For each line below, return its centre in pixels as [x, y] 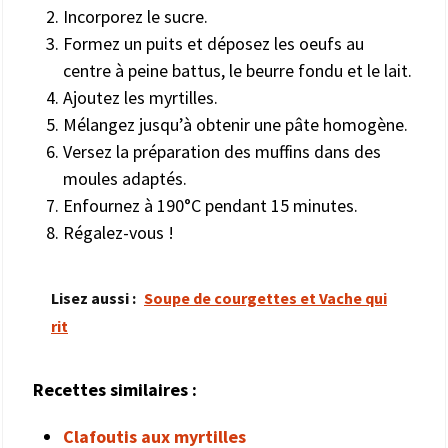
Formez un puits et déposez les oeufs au [213, 43]
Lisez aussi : [93, 297]
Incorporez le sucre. [135, 16]
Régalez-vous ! [118, 232]
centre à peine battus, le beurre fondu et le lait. [237, 70]
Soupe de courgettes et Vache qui [265, 297]
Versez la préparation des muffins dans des [222, 151]
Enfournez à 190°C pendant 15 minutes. [210, 205]
